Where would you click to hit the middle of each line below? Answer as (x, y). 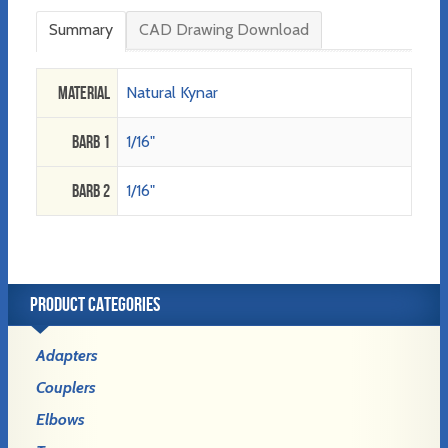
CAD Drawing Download (224, 30)
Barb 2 (90, 191)
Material (83, 93)
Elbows (60, 420)
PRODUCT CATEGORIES (95, 304)
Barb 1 (90, 142)
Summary (81, 30)
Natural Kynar (171, 93)
